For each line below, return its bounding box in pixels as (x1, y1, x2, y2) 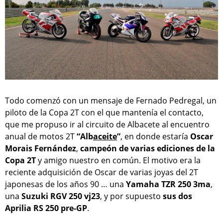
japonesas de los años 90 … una (5, 179, 126, 190)
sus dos (163, 191, 192, 202)
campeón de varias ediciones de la (80, 143, 215, 154)
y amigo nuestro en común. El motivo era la (36, 155, 201, 166)
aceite (93, 131, 117, 142)
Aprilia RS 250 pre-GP (5, 203, 87, 214)
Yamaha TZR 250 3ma (126, 179, 211, 190)
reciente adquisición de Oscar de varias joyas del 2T (5, 167, 198, 178)
